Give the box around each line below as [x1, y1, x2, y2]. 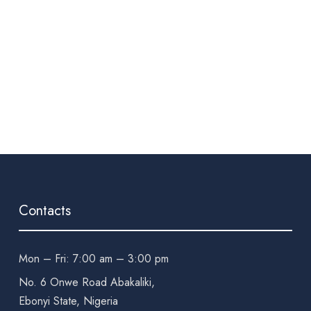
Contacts [18, 201, 71, 221]
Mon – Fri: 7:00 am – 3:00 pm [18, 251, 169, 267]
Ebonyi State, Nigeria [18, 293, 118, 310]
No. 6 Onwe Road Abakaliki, [18, 274, 155, 291]
